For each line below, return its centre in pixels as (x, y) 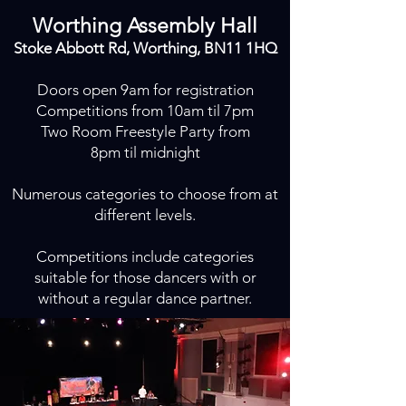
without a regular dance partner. (145, 298)
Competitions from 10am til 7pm (145, 111)
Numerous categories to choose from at (145, 194)
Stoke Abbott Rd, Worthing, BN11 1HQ (145, 48)
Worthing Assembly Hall (145, 26)
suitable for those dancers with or (145, 277)
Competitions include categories (145, 256)
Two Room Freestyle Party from (145, 131)
